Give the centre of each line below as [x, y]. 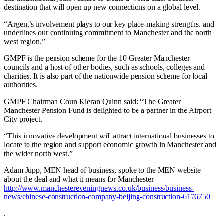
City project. [23, 119]
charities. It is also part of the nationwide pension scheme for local [106, 76]
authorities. [21, 85]
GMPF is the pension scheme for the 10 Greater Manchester [97, 58]
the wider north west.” [38, 154]
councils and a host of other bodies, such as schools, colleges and [104, 67]
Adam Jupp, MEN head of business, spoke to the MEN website [102, 170]
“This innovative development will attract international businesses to [109, 136]
